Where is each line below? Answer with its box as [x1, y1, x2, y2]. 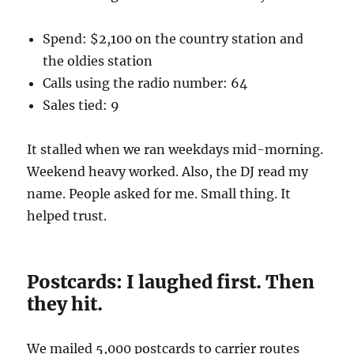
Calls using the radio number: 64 [43, 74, 248, 91]
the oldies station [43, 52, 153, 69]
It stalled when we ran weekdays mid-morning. [27, 141, 324, 157]
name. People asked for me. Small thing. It [27, 185, 292, 201]
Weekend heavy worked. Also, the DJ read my [27, 163, 309, 179]
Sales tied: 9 [43, 96, 120, 113]
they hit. [27, 292, 104, 315]
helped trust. [27, 207, 107, 224]
